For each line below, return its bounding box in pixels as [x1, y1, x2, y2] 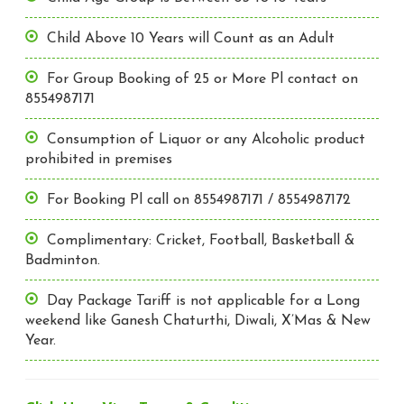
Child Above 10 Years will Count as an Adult [47, 31, 335, 46]
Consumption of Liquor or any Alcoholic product [47, 132, 366, 147]
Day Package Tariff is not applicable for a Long [47, 293, 361, 308]
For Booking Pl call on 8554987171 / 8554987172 [47, 192, 352, 207]
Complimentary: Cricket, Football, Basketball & [47, 233, 355, 248]
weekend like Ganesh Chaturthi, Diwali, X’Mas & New [25, 313, 372, 328]
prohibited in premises [25, 151, 173, 167]
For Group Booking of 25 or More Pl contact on [47, 71, 359, 87]
